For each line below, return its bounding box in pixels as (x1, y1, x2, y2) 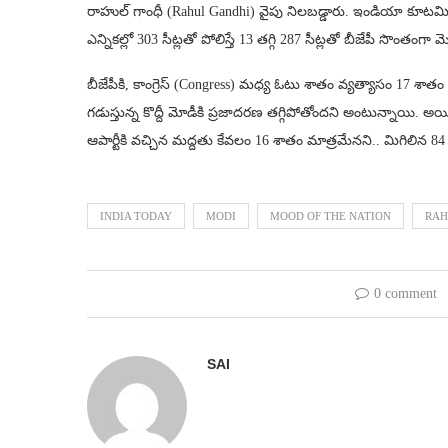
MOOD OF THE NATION (270, 210, 391, 223)
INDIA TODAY (100, 210, 172, 223)
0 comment (373, 286, 437, 302)
